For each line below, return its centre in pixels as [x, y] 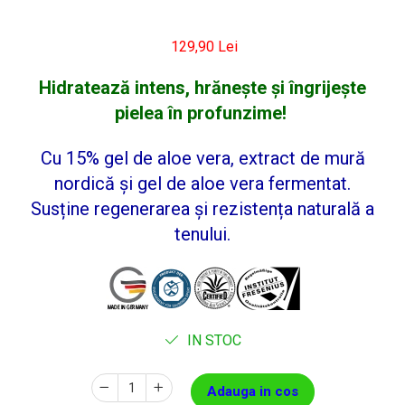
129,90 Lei [204, 47]
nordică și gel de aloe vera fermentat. [202, 184]
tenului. [202, 234]
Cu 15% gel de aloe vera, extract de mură [202, 158]
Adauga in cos [252, 391]
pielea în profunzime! [202, 113]
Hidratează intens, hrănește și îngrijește [202, 88]
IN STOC [212, 340]
